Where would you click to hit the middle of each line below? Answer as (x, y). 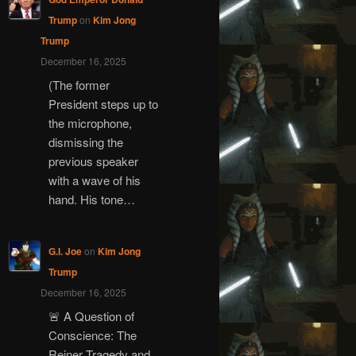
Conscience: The (92, 335)
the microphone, (90, 123)
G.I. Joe (65, 251)
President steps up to (103, 104)
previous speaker (93, 161)
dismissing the (85, 142)
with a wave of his (94, 180)
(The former (79, 85)
